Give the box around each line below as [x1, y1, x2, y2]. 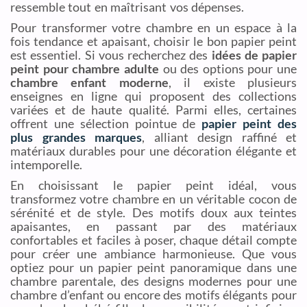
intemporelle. [10, 157, 82, 173]
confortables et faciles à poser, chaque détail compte [10, 232, 297, 248]
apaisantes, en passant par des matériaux [10, 219, 297, 234]
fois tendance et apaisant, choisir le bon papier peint [10, 34, 297, 49]
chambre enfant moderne [10, 75, 169, 90]
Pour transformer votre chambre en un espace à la [10, 20, 297, 36]
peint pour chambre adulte [10, 61, 159, 77]
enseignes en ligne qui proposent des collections [10, 88, 297, 104]
